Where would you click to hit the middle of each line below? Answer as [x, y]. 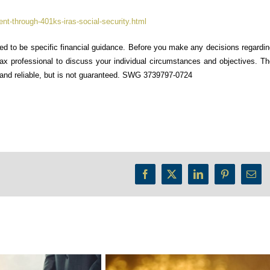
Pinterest [240, 178]
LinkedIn [215, 178]
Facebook [163, 178]
